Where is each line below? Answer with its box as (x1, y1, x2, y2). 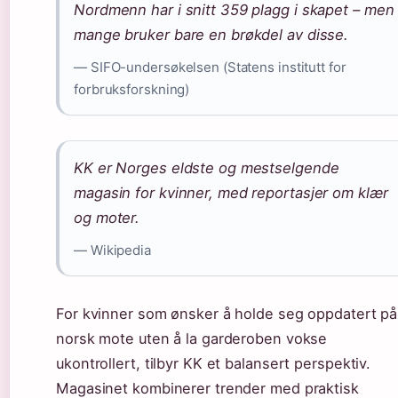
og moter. (74, 208, 140, 227)
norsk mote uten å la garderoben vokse (56, 329, 328, 347)
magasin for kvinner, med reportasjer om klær (74, 183, 388, 202)
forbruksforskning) (74, 80, 190, 98)
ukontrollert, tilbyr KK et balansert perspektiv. (56, 354, 371, 372)
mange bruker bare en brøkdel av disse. (74, 25, 349, 44)
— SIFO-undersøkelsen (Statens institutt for (74, 58, 346, 76)
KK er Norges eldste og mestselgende (74, 158, 339, 177)
